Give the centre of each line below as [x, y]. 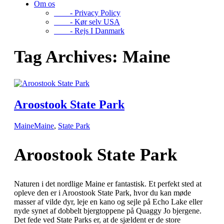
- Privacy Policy [87, 13]
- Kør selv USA [87, 22]
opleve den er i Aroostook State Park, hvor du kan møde [102, 192]
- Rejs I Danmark [89, 31]
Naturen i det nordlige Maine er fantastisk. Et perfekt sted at [108, 183]
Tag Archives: [68, 57]
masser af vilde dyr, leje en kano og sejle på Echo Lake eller [108, 201]
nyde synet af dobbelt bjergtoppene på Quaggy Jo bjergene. [108, 210]
